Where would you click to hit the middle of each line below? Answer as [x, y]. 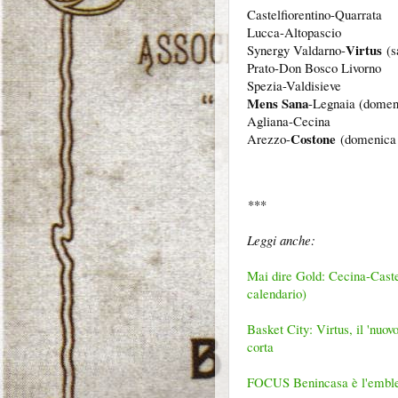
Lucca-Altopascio [294, 32]
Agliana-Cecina [291, 120]
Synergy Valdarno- [296, 49]
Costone [313, 138]
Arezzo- [269, 138]
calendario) [277, 294]
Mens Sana [278, 103]
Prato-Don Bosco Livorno [314, 67]
